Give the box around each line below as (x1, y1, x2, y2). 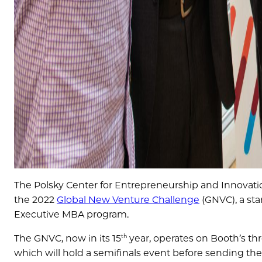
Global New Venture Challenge (57, 194, 199, 205)
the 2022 (14, 194, 57, 205)
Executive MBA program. (14, 208, 129, 220)
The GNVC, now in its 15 (14, 232, 121, 244)
